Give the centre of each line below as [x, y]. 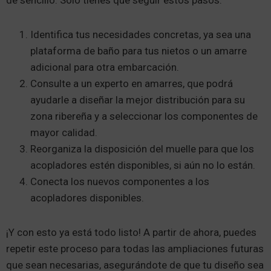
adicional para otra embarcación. [105, 67]
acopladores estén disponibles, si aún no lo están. [143, 165]
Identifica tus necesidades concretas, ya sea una [141, 34]
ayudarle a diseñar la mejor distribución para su [138, 100]
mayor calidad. [64, 132]
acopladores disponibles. [87, 198]
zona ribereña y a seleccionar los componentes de [144, 116]
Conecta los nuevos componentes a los [120, 181]
